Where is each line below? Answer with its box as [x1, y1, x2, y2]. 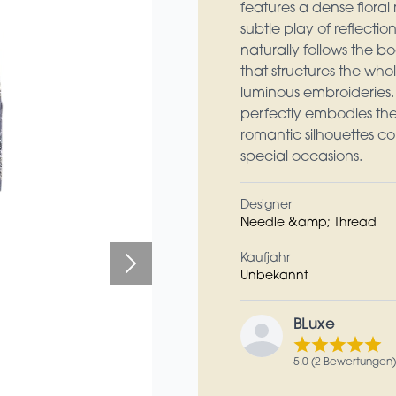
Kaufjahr [240, 253, 290, 265]
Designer [240, 200, 292, 212]
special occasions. [240, 150, 362, 164]
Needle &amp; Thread [240, 217, 377, 230]
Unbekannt [240, 270, 308, 283]
